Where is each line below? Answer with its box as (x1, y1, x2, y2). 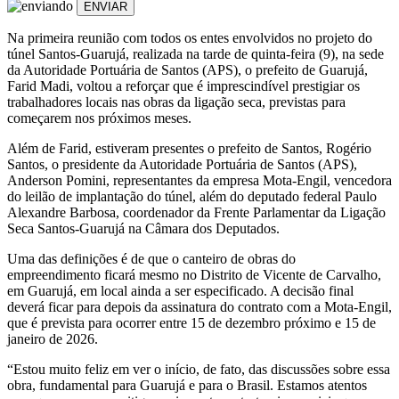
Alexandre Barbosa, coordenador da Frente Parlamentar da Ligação (7, 204, 386, 220)
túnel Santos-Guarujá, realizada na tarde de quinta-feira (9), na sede (7, 45, 384, 61)
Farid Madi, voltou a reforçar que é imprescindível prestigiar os (7, 77, 360, 94)
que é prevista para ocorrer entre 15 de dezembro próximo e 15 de (7, 314, 376, 330)
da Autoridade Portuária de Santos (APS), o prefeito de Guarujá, (7, 61, 368, 77)
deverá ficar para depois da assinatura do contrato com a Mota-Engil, (7, 298, 392, 314)
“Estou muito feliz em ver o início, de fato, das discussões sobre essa (7, 361, 390, 377)
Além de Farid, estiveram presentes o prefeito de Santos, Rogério (7, 140, 371, 156)
